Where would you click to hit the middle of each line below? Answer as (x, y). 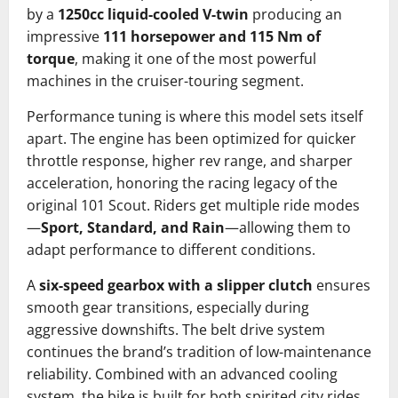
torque (51, 59)
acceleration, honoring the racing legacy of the (182, 183)
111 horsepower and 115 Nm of (212, 37)
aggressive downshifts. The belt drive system (176, 330)
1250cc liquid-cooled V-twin (153, 15)
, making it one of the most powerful (195, 59)
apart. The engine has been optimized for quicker (191, 139)
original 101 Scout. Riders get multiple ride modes (193, 206)
